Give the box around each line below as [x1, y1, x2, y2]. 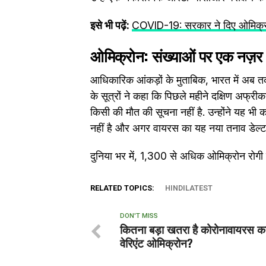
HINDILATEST [165, 183, 213, 192]
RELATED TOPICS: [90, 183, 154, 192]
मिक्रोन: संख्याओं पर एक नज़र [103, 44, 262, 66]
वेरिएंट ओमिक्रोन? [120, 234, 193, 251]
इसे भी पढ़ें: [90, 19, 132, 31]
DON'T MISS [120, 212, 158, 220]
